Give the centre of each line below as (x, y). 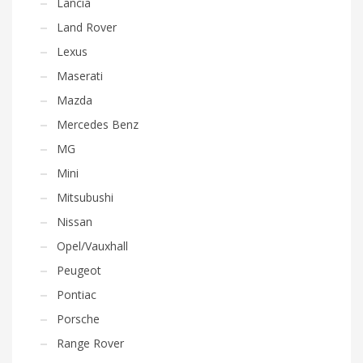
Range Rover (90, 343)
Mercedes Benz (98, 124)
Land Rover (87, 27)
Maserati (80, 75)
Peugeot (79, 270)
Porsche (78, 318)
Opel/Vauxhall (92, 246)
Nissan (75, 221)
